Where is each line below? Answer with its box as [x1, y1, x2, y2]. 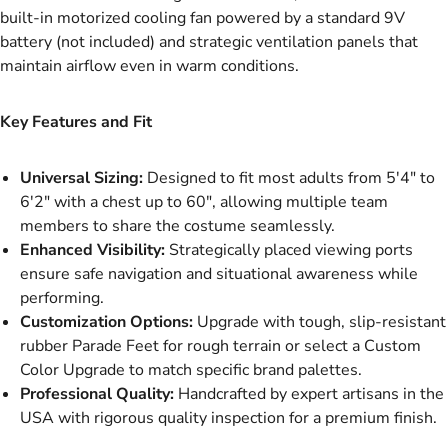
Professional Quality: [20, 383, 174, 406]
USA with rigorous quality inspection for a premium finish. [20, 407, 437, 430]
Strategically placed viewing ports [165, 239, 413, 262]
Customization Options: [20, 311, 193, 334]
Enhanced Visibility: [20, 239, 165, 262]
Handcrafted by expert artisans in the [174, 383, 444, 406]
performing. [20, 287, 104, 310]
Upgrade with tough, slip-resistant [193, 311, 446, 334]
